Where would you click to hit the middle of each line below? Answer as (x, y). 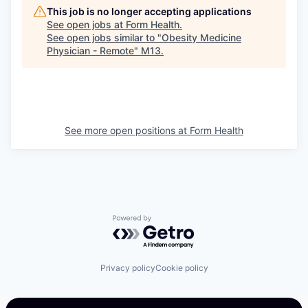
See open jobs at (86, 24)
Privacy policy (128, 267)
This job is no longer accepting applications (149, 11)
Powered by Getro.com (173, 222)
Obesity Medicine (201, 37)
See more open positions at (127, 130)
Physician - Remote (90, 51)
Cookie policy (181, 267)
